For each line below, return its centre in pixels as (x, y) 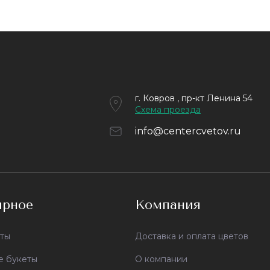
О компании (161, 259)
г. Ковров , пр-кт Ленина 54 (194, 98)
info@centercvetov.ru (188, 131)
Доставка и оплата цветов (192, 236)
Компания (168, 205)
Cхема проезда (168, 110)
